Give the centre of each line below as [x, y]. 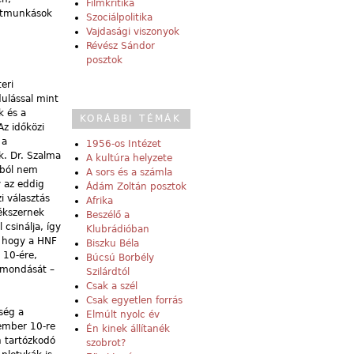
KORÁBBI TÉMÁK [131, 119]
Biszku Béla [113, 244]
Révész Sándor [121, 46]
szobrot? [106, 343]
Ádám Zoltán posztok [136, 187]
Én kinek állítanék [128, 329]
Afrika [100, 201]
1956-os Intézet [124, 144]
